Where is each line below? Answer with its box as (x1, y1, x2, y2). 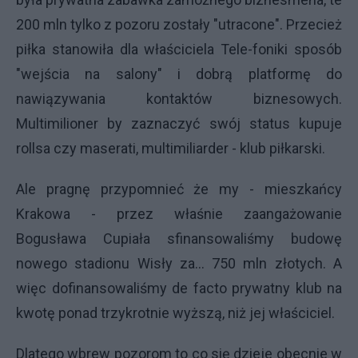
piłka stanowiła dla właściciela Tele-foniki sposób (16, 40, 342, 58)
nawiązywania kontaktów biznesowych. (16, 89, 342, 107)
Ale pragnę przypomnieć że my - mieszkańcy (16, 180, 342, 197)
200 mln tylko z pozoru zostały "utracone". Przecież (16, 15, 342, 33)
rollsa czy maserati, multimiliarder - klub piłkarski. (16, 139, 325, 157)
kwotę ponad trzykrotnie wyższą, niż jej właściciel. (16, 304, 335, 321)
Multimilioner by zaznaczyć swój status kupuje (16, 114, 342, 132)
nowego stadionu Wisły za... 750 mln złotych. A (16, 254, 342, 272)
